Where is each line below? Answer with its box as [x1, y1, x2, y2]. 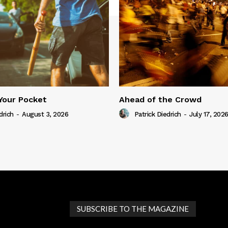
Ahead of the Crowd [119, 95, 202, 105]
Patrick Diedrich [134, 110, 181, 119]
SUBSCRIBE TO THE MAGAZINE [77, 204, 189, 214]
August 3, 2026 [22, 110, 68, 119]
